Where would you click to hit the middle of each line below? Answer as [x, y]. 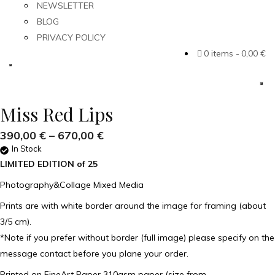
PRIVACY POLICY [71, 37]
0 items [219, 53]
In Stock [27, 149]
